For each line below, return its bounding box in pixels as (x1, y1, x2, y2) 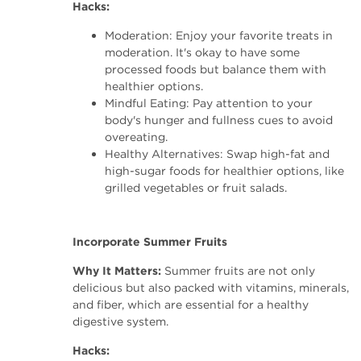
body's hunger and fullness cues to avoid (105, 113, 333, 127)
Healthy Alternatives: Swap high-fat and (105, 147, 330, 161)
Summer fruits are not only (164, 263, 315, 278)
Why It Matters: (73, 263, 164, 278)
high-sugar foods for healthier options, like (105, 164, 344, 178)
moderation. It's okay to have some (105, 45, 300, 60)
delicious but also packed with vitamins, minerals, (73, 280, 349, 295)
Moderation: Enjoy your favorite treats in (105, 28, 333, 43)
